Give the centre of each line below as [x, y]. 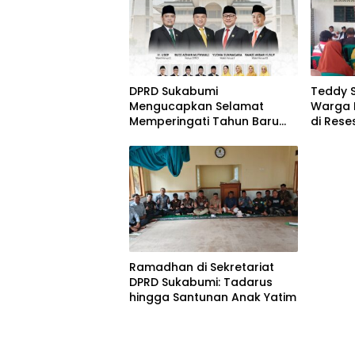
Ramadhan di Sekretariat [202, 267]
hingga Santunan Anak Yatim [213, 298]
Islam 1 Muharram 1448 [195, 137]
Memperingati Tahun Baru [204, 122]
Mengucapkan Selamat [197, 107]
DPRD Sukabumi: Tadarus [201, 282]
